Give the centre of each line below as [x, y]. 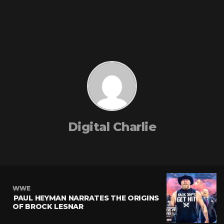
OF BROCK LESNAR [48, 206]
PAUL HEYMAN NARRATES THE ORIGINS [86, 198]
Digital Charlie [112, 127]
